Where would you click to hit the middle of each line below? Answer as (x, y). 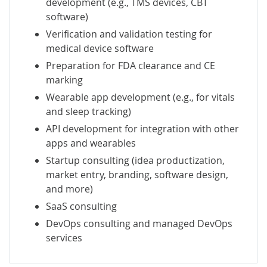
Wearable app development (108, 97)
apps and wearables (91, 143)
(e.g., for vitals (203, 97)
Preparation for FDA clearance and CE (131, 65)
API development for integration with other (142, 128)
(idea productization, (177, 160)
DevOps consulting (88, 223)
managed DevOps (193, 223)
